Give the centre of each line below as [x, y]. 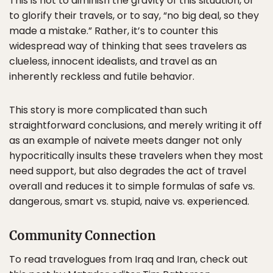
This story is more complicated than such [108, 110]
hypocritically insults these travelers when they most [136, 156]
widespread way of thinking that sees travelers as [128, 46]
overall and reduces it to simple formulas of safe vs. [132, 186]
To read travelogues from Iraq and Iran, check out [129, 259]
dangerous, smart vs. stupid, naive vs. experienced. [129, 201]
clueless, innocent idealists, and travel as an [113, 61]
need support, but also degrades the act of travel [128, 171]
